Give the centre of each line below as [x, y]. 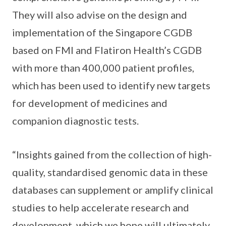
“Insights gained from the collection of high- [112, 155]
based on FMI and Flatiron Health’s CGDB [107, 50]
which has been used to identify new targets [111, 86]
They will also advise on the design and [100, 15]
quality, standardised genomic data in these [110, 172]
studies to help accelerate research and [101, 208]
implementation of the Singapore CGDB [102, 33]
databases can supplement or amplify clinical [113, 190]
